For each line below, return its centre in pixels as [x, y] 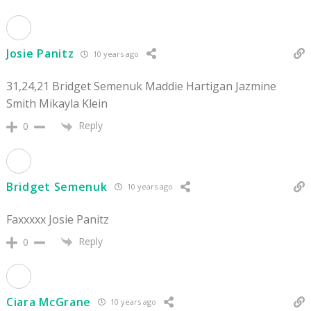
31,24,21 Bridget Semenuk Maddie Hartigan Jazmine [141, 86]
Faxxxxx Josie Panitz [58, 219]
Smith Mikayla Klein [57, 104]
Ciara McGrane [49, 302]
